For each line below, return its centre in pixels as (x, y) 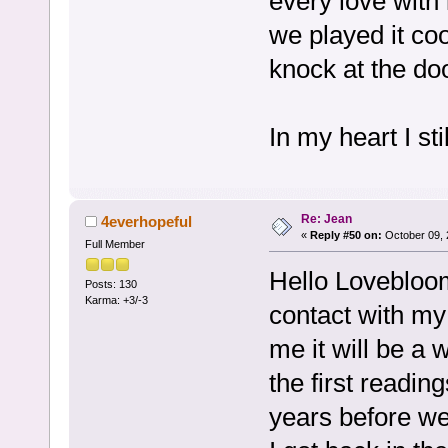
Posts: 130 (110, 284)
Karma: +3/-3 (116, 300)
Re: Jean (326, 219)
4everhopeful (147, 222)
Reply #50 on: (345, 235)
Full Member (114, 244)
